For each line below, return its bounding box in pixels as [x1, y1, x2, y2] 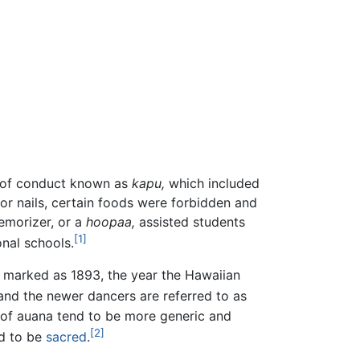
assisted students [135, 214, 245, 231]
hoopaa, [86, 214, 135, 231]
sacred [46, 329, 87, 346]
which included [165, 175, 260, 192]
